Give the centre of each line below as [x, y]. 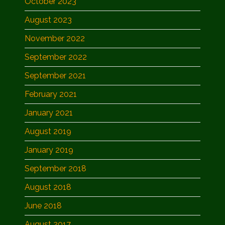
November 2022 [55, 38]
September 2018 [55, 168]
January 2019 [49, 150]
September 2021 [55, 75]
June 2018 [43, 205]
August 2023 [48, 20]
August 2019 [48, 131]
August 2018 [48, 187]
